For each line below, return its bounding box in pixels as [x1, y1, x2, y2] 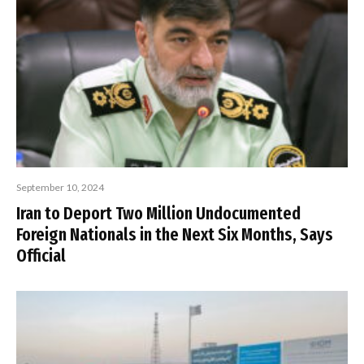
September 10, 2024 [16, 181, 104, 194]
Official [16, 245, 66, 267]
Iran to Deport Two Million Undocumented [16, 202, 301, 225]
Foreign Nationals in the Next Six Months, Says [16, 223, 333, 246]
